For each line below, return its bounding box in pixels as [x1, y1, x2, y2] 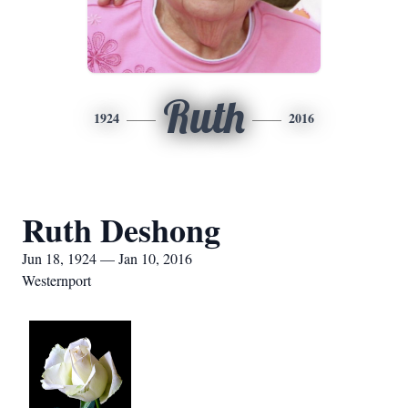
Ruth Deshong [22, 206, 220, 253]
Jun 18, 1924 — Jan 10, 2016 [22, 249, 192, 268]
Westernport [22, 270, 91, 290]
